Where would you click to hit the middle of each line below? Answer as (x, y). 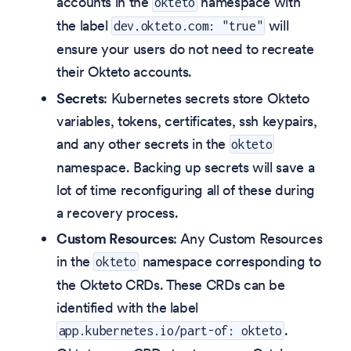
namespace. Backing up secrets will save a (186, 167)
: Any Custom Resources (248, 239)
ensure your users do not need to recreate (185, 49)
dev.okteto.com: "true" (188, 26)
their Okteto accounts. (125, 72)
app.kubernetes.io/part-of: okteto (170, 331)
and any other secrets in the (143, 143)
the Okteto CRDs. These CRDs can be (171, 285)
